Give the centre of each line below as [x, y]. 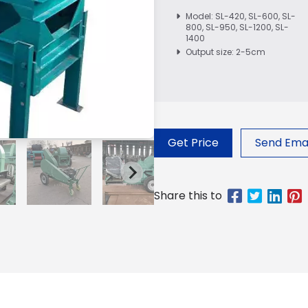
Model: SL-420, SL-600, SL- [241, 16]
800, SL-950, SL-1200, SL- [237, 27]
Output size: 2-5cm [225, 52]
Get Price [193, 143]
